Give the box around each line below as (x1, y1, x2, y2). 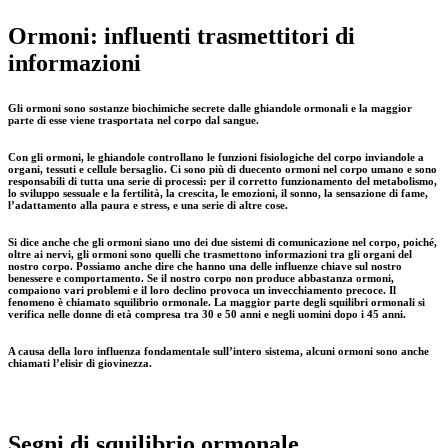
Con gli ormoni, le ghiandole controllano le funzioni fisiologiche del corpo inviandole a (8, 150, 424, 163)
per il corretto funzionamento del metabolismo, (210, 174, 437, 187)
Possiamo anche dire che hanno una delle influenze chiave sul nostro (73, 259, 402, 272)
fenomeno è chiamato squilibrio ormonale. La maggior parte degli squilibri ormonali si (8, 295, 425, 308)
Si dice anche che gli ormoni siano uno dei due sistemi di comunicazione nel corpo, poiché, (8, 235, 437, 248)
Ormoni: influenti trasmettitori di (8, 22, 355, 49)
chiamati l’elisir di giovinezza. (8, 356, 152, 369)
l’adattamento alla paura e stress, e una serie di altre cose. (8, 198, 288, 211)
